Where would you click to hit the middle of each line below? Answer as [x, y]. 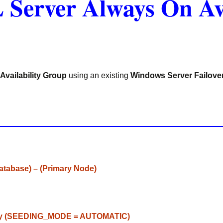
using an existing [100, 75]
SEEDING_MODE [40, 216]
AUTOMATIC [103, 216]
